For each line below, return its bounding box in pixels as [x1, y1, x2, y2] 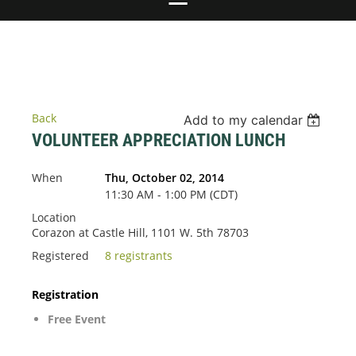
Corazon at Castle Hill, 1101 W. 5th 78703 [32, 225, 249, 241]
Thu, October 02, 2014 [105, 170, 224, 186]
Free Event [48, 311, 106, 327]
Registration [32, 287, 99, 303]
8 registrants [105, 248, 172, 264]
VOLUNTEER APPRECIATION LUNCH [32, 130, 286, 151]
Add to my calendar [184, 112, 304, 129]
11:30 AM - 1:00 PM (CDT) [105, 187, 238, 203]
